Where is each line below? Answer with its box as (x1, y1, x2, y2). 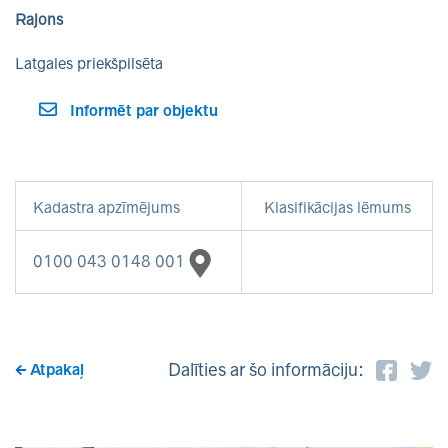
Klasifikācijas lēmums (263, 199, 411, 216)
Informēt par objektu (70, 102, 218, 119)
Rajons (15, 11, 63, 28)
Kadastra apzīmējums (33, 199, 180, 216)
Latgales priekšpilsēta (15, 55, 163, 72)
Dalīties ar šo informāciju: (167, 359, 364, 380)
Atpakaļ (30, 361, 84, 378)
